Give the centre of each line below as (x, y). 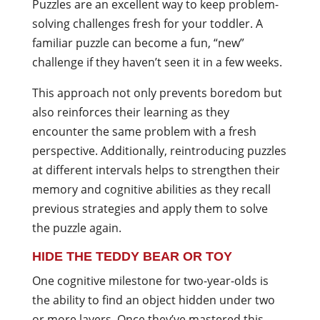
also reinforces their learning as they (130, 112)
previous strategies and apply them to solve (150, 209)
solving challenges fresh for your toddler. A (147, 24)
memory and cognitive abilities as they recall (151, 189)
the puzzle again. (76, 228)
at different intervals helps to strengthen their (156, 170)
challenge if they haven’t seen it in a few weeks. (158, 62)
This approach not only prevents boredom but (157, 93)
